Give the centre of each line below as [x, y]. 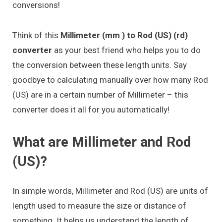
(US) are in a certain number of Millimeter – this [100, 94]
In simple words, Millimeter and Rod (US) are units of [110, 191]
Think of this [36, 35]
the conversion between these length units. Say [100, 65]
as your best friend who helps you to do [126, 50]
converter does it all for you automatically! [91, 109]
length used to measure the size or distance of [99, 205]
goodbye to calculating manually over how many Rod [110, 80]
